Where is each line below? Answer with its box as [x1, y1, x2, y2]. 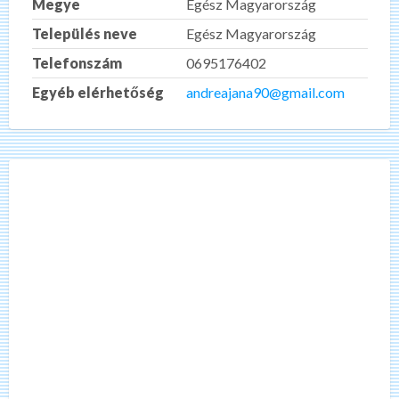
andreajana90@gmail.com [185, 83, 345, 101]
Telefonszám [31, 53, 122, 71]
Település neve [31, 24, 137, 42]
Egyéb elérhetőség [31, 83, 164, 101]
